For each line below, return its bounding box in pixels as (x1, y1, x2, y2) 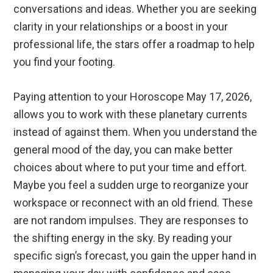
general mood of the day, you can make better (13, 143, 233, 157)
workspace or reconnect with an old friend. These (13, 196, 253, 210)
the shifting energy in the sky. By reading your (13, 232, 233, 245)
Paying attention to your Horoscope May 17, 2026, (13, 90, 252, 104)
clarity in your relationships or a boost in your (13, 20, 229, 34)
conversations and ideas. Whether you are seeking (13, 2, 257, 16)
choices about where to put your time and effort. (13, 161, 247, 174)
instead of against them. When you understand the (13, 126, 258, 139)
